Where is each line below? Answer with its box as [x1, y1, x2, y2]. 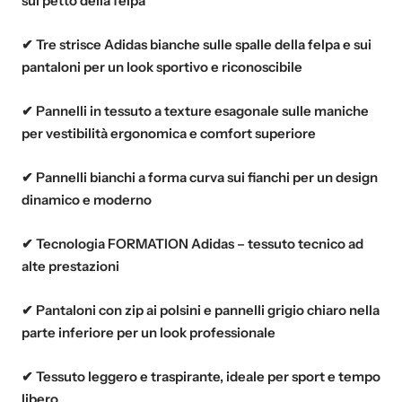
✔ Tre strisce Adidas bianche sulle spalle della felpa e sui [22, 35, 371, 53]
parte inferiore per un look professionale [22, 323, 275, 341]
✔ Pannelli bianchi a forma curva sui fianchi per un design [22, 168, 378, 186]
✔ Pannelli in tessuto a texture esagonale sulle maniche [22, 101, 369, 119]
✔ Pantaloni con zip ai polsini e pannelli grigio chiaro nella [22, 301, 380, 319]
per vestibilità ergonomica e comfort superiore [22, 124, 316, 142]
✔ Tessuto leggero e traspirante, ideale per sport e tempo [22, 367, 380, 385]
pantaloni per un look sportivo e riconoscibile [22, 57, 302, 75]
